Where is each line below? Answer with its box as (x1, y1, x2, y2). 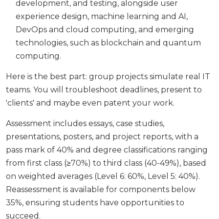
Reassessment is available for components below (6, 185, 196, 195)
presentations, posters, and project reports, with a (6, 132, 198, 142)
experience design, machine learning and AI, (16, 12, 188, 22)
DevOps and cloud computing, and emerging (16, 25, 194, 35)
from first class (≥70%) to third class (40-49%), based (6, 158, 206, 168)
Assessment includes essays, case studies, (6, 119, 164, 129)
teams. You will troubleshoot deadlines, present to (6, 85, 202, 95)
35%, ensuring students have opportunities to (6, 198, 184, 208)
